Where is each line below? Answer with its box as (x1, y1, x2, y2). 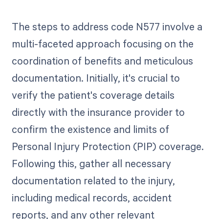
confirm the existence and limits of (11, 122, 169, 136)
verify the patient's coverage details (11, 88, 175, 102)
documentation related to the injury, (11, 174, 175, 188)
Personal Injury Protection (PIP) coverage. (11, 139, 204, 153)
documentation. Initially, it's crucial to (11, 71, 180, 85)
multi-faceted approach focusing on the (11, 37, 194, 51)
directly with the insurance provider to (11, 105, 185, 119)
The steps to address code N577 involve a (11, 20, 202, 34)
